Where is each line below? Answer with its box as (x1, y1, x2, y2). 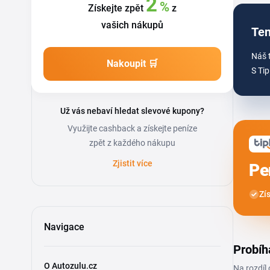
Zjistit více (112, 158, 152, 168)
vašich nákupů (101, 19, 163, 31)
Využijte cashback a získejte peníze (67, 123, 197, 133)
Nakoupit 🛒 (107, 57, 158, 69)
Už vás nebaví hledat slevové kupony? (60, 105, 204, 116)
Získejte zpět (88, 2, 146, 14)
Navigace (44, 221, 84, 233)
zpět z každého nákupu (89, 137, 175, 148)
